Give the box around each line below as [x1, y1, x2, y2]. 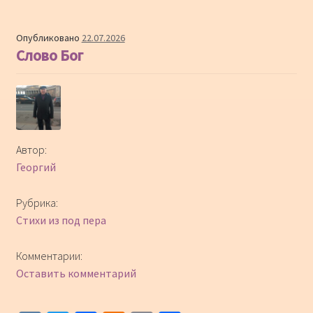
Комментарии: [15, 249, 82, 263]
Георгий [15, 160, 56, 175]
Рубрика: [15, 196, 58, 210]
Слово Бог [15, 45, 83, 66]
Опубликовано [15, 31, 82, 45]
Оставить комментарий [15, 266, 136, 281]
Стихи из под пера [15, 213, 106, 228]
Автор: [15, 143, 47, 157]
